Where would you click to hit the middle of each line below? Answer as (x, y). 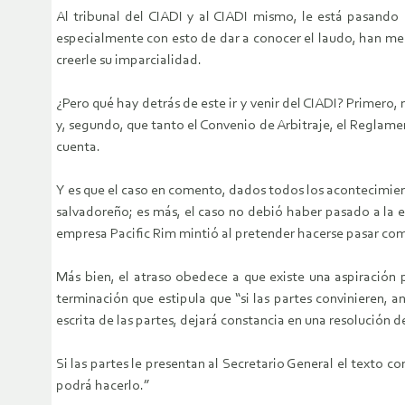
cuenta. (78, 148)
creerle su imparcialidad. (129, 61)
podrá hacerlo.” (103, 386)
